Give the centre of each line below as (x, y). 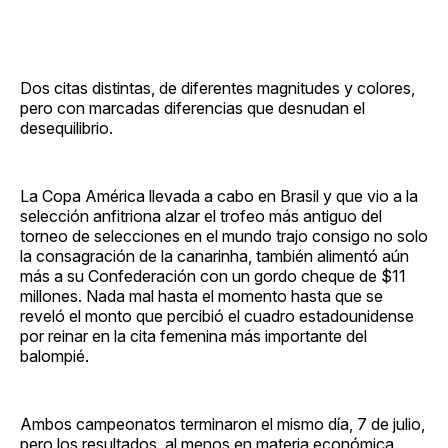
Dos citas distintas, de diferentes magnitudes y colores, (217, 87)
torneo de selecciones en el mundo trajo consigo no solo (224, 235)
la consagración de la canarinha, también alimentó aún (214, 255)
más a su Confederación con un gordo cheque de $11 (213, 275)
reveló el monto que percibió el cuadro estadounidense (217, 315)
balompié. (54, 355)
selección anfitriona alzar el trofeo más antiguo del (201, 215)
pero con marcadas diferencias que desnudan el (192, 107)
